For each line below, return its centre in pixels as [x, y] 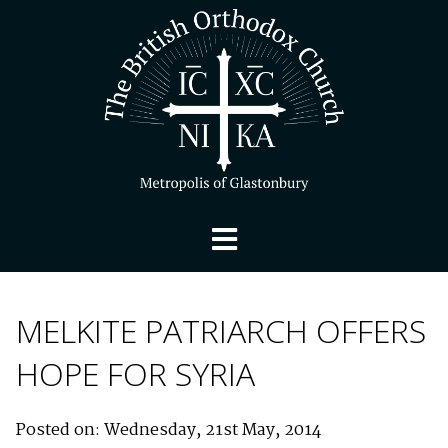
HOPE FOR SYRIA [135, 374]
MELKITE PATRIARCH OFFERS [221, 331]
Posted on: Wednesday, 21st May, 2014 [169, 430]
